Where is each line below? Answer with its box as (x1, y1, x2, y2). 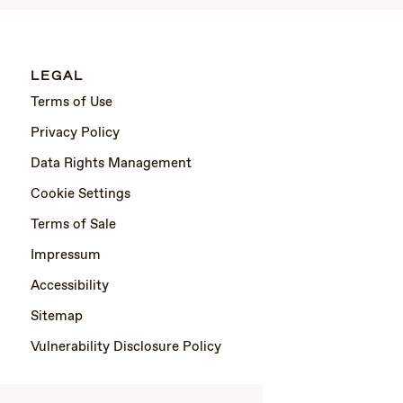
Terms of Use (31, 93, 112, 112)
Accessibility (31, 276, 109, 295)
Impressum (31, 246, 101, 264)
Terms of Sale (31, 215, 116, 234)
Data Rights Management (31, 154, 192, 173)
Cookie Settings (31, 184, 130, 203)
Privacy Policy (31, 123, 120, 142)
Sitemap (31, 307, 83, 326)
